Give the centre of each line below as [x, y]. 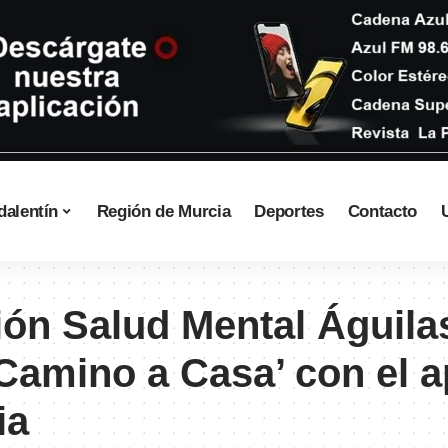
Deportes [289, 211]
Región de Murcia [163, 211]
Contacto [382, 211]
